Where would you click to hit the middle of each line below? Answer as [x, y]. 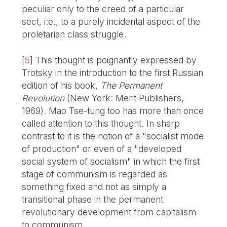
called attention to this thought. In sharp [101, 124]
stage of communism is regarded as [95, 174]
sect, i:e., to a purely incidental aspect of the [111, 22]
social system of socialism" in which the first [111, 162]
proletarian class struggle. [74, 34]
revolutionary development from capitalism [109, 212]
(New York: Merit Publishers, [124, 98]
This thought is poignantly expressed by [116, 60]
